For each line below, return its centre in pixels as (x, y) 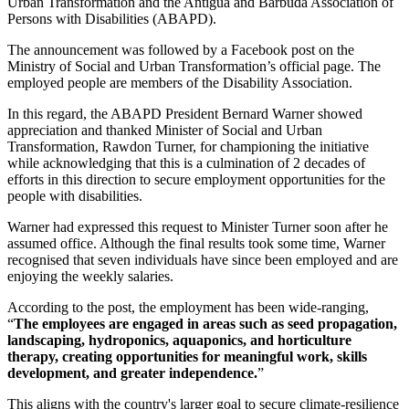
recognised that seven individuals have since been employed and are (203, 259)
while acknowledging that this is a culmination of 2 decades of (186, 163)
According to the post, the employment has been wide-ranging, (188, 307)
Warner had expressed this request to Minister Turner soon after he (198, 226)
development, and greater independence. (132, 372)
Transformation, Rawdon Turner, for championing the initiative (188, 146)
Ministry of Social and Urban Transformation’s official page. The (194, 66)
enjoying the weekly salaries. (90, 276)
